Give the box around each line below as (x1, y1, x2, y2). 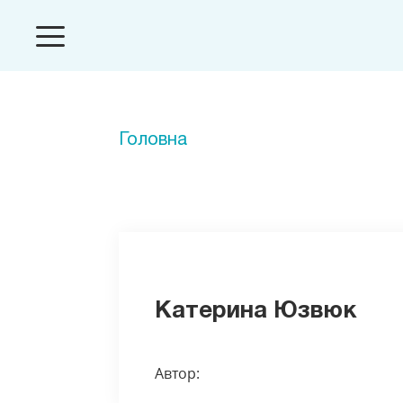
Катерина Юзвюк (155, 300, 356, 322)
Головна (119, 132, 187, 148)
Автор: (155, 363, 200, 383)
